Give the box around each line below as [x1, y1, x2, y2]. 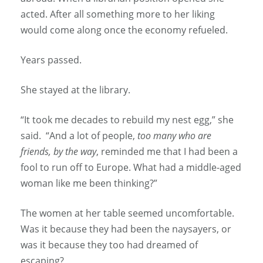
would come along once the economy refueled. [21, 23, 228, 37]
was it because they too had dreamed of [21, 238, 198, 252]
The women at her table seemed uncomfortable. [21, 207, 234, 220]
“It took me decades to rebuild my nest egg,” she [21, 113, 234, 127]
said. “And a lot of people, [21, 129, 137, 143]
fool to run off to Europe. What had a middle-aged [21, 161, 241, 174]
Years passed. [21, 53, 82, 67]
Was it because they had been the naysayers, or [21, 222, 231, 236]
